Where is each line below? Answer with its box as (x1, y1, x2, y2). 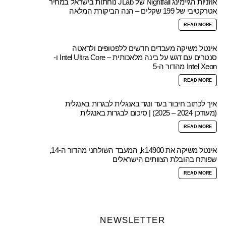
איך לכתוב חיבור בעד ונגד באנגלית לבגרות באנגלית (65, 99, 217, 108)
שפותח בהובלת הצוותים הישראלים (112, 155, 217, 164)
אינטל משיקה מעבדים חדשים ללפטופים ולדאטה (72, 44, 217, 53)
